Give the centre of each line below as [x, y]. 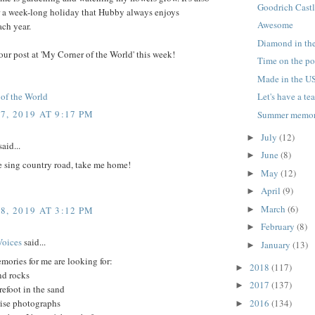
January [276, 244]
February [278, 227]
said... [34, 242]
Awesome [276, 25]
